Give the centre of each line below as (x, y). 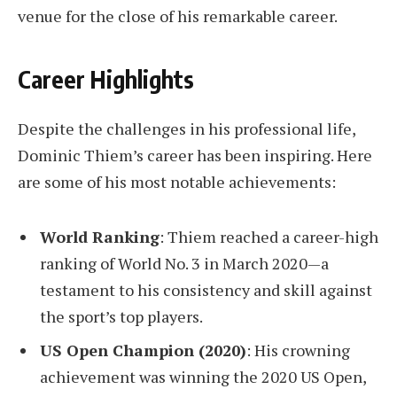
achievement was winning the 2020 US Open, (203, 376)
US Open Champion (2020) (143, 350)
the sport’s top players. (121, 316)
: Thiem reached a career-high (269, 236)
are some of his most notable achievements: (177, 181)
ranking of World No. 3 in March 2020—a (184, 263)
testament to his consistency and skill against (206, 289)
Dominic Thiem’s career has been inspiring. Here (195, 155)
